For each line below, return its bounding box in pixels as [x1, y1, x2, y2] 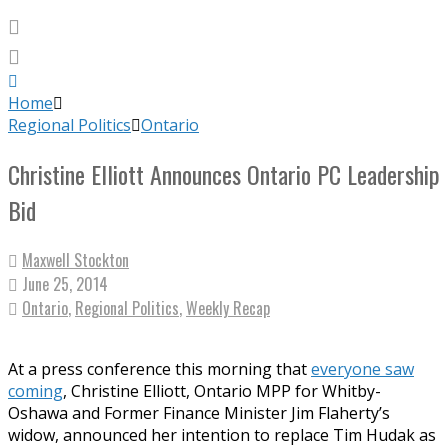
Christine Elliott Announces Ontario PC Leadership [8, 155, 440, 192]
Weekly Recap [186, 295, 270, 320]
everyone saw [311, 357, 414, 380]
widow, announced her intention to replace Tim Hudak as [8, 423, 436, 446]
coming [8, 379, 63, 402]
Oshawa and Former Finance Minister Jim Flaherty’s [8, 401, 390, 424]
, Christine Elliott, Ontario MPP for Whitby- [63, 379, 381, 402]
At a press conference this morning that [8, 357, 311, 380]
